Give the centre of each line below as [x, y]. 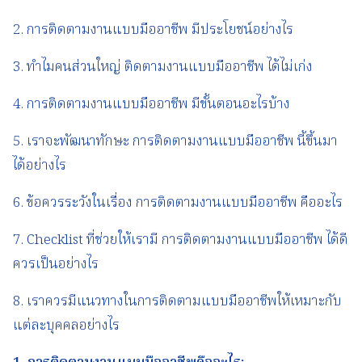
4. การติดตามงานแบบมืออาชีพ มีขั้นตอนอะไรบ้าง [152, 104]
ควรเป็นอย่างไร [56, 264]
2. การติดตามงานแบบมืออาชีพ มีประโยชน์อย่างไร [153, 30]
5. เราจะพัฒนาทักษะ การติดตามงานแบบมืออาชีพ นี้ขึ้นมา [175, 141]
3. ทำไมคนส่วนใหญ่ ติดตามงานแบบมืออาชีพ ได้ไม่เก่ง [163, 67]
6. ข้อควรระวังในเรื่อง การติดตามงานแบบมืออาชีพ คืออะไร [178, 203]
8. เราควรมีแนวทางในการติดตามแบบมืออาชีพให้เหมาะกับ [177, 301]
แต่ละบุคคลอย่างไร [66, 326]
